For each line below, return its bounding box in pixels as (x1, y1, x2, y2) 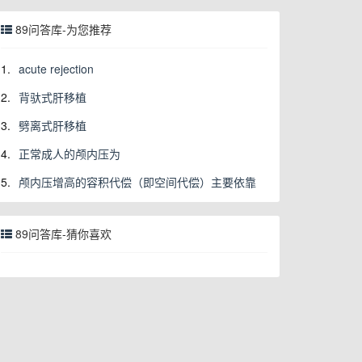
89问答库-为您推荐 (12, 21, 112, 37)
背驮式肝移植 (19, 89, 86, 105)
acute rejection (19, 61, 94, 77)
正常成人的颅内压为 (19, 145, 120, 162)
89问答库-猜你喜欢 (12, 225, 112, 242)
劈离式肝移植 (19, 117, 86, 133)
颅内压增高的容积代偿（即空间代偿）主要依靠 (19, 174, 256, 190)
